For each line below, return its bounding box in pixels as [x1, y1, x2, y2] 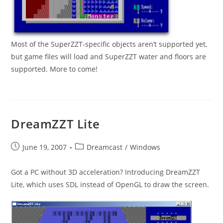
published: [10, 152, 47, 162]
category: [75, 152, 106, 162]
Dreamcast [87, 142, 123, 152]
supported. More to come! [11, 64, 98, 74]
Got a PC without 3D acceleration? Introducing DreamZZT [11, 167, 201, 177]
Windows [130, 142, 161, 152]
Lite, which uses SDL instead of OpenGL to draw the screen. [11, 180, 210, 190]
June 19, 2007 [22, 142, 67, 152]
